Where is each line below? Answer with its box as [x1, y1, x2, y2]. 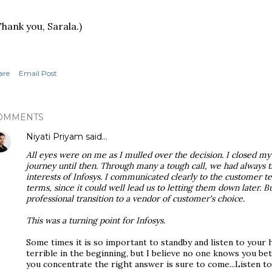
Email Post [19, 69, 57, 78]
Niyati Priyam [26, 131, 83, 142]
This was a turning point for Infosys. [26, 215, 165, 226]
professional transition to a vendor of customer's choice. [26, 193, 245, 204]
